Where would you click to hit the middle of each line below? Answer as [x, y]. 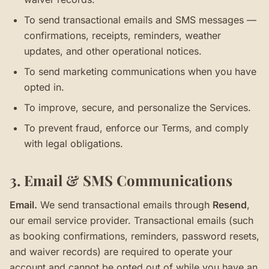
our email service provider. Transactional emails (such [131, 220]
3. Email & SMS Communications [121, 180]
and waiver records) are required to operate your [121, 252]
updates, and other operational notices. [113, 51]
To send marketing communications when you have [140, 71]
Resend [230, 205]
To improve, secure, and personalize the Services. [138, 107]
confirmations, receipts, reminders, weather [122, 35]
